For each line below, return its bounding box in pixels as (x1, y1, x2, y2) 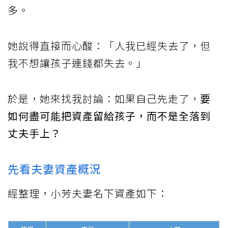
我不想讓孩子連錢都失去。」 (8, 55, 147, 71)
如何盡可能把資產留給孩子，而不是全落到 (8, 108, 211, 124)
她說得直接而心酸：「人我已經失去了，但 (8, 38, 211, 53)
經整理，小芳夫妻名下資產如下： (8, 186, 168, 201)
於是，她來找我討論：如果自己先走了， (8, 91, 200, 106)
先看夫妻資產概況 (8, 160, 101, 177)
